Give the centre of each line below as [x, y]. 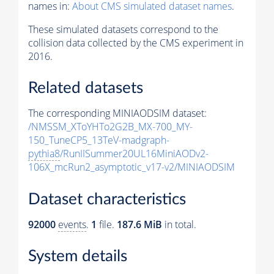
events [72, 224]
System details [78, 257]
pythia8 [44, 154]
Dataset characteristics [107, 199]
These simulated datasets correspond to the [123, 29]
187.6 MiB [139, 224]
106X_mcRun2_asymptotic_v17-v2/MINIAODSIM [131, 167]
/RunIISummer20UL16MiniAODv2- [134, 154]
